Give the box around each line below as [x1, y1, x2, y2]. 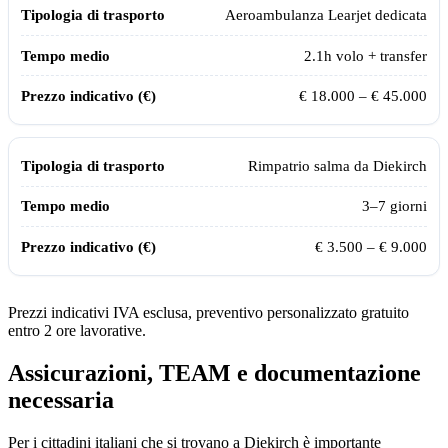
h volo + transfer [324, 46, 427, 64]
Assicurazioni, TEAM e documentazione [8, 359, 421, 386]
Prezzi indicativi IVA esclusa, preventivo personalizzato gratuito [8, 303, 409, 321]
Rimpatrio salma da [248, 156, 373, 174]
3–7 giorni [362, 197, 427, 215]
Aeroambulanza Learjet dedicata [225, 6, 427, 24]
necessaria [8, 386, 114, 413]
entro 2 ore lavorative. [8, 321, 146, 339]
